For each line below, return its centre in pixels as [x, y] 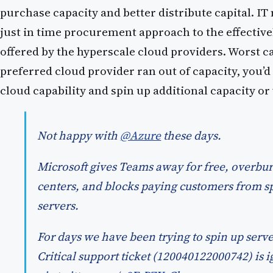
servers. [58, 205]
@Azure [141, 135]
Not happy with [79, 135]
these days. [191, 135]
